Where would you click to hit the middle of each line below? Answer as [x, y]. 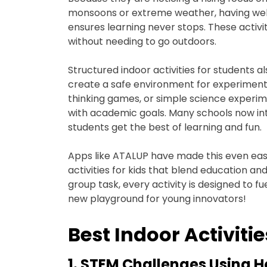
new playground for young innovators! [157, 199]
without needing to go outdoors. [142, 42]
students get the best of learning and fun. [165, 128]
